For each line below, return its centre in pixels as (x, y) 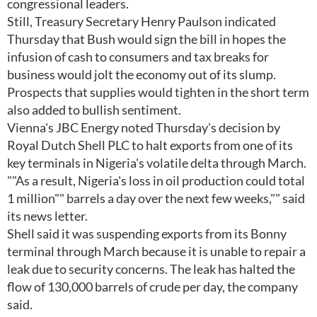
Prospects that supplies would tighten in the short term (158, 92)
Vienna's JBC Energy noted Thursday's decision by (144, 127)
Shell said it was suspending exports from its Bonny (147, 234)
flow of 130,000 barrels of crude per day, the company (152, 287)
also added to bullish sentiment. (94, 110)
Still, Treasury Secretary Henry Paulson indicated (142, 21)
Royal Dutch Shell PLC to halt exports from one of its (150, 145)
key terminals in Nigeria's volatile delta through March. (157, 163)
